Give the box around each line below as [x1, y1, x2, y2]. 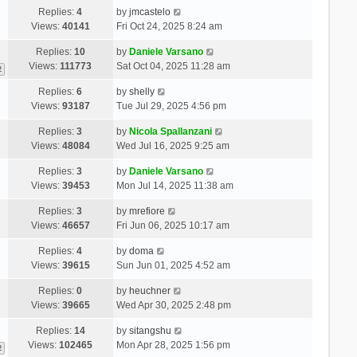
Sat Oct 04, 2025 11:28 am [116, 60, 230, 72]
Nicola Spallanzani [128, 125, 212, 137]
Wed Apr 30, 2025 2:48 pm [116, 299, 231, 311]
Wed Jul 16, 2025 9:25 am [116, 139, 229, 151]
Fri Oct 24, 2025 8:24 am [116, 20, 222, 32]
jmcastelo [128, 6, 171, 18]
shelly [128, 85, 155, 97]
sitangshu [128, 324, 171, 336]
